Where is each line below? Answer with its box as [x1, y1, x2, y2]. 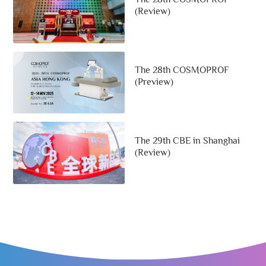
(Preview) [135, 76, 174, 87]
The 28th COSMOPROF [135, 64, 229, 75]
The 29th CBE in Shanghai [135, 135, 240, 146]
